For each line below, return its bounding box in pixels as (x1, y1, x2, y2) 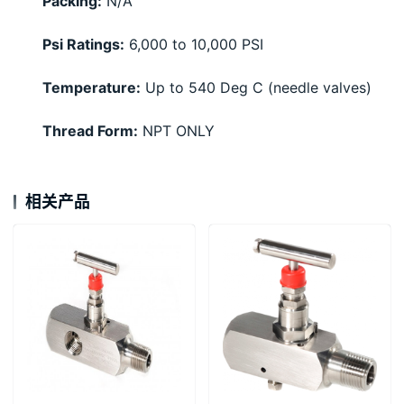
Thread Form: (42, 122, 138, 141)
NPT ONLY (138, 122, 215, 141)
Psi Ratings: (42, 35, 124, 54)
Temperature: (42, 78, 141, 97)
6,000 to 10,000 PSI (124, 35, 263, 54)
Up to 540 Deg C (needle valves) (141, 78, 372, 97)
